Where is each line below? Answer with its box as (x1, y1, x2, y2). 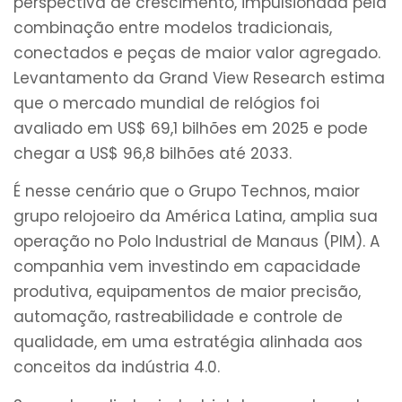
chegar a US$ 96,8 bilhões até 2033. (13, 142, 292, 164)
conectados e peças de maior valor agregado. (13, 41, 380, 64)
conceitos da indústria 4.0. (13, 356, 220, 379)
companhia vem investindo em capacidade (13, 256, 361, 278)
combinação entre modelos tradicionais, (13, 16, 332, 39)
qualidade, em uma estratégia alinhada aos (13, 331, 363, 354)
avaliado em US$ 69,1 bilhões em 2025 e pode (13, 117, 368, 139)
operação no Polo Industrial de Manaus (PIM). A (13, 231, 380, 253)
